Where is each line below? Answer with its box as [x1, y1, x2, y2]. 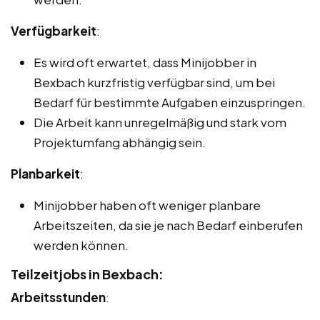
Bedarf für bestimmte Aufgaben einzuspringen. [34, 94, 306, 110]
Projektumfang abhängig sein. [34, 134, 206, 150]
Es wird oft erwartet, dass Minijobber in [34, 54, 256, 70]
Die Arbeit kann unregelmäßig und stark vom [34, 114, 286, 130]
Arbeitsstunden [11, 289, 106, 305]
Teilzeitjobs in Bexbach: [11, 265, 164, 282]
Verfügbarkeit [11, 22, 96, 39]
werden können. [34, 236, 129, 253]
